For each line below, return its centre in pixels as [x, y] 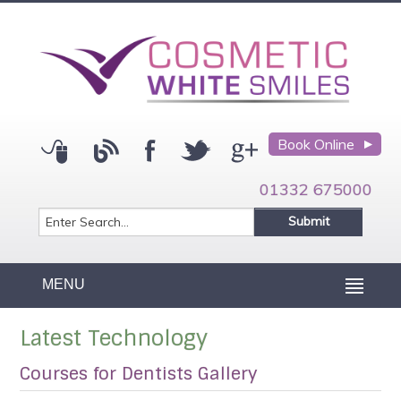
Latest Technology [114, 338]
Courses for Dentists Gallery [139, 374]
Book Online [316, 145]
